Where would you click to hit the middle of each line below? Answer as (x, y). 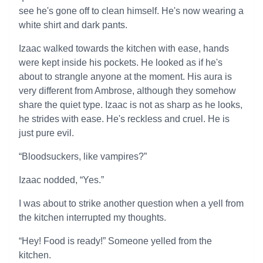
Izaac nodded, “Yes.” (61, 180)
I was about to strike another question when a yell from (131, 203)
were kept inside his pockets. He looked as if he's (121, 63)
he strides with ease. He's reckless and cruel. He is (124, 119)
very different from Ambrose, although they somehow (127, 91)
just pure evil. (46, 133)
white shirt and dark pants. (73, 25)
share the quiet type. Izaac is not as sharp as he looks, (131, 105)
